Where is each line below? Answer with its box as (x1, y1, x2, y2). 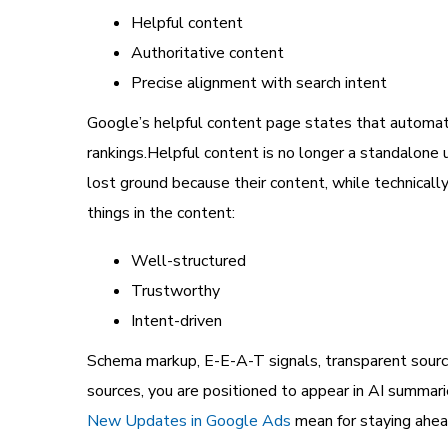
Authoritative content (131, 41, 284, 64)
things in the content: (87, 201, 235, 224)
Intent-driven (131, 309, 222, 332)
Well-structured (131, 249, 246, 272)
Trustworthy (131, 279, 220, 302)
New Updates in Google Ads (87, 409, 291, 432)
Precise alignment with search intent (131, 71, 387, 94)
